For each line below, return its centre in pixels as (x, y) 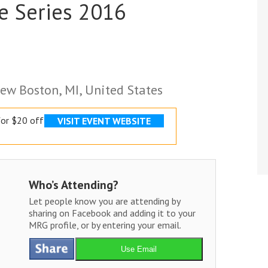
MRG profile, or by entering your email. (105, 225)
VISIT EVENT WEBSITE (104, 121)
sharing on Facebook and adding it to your (112, 213)
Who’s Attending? (73, 185)
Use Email (139, 249)
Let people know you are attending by (104, 201)
